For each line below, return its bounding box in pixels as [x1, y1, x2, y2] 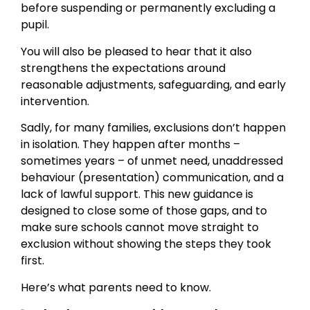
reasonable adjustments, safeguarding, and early [21, 76, 286, 93]
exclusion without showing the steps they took [21, 236, 271, 253]
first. [21, 253, 44, 269]
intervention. [21, 93, 89, 109]
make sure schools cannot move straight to [21, 219, 259, 236]
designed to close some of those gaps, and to [21, 203, 267, 219]
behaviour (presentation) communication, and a [21, 170, 284, 186]
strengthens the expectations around [21, 60, 226, 76]
